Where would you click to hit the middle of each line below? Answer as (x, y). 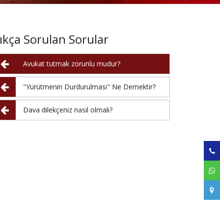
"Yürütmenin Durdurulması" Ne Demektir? (89, 87)
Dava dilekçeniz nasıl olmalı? (68, 110)
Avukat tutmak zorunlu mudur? (72, 64)
